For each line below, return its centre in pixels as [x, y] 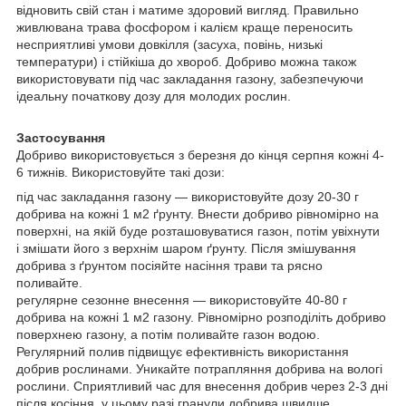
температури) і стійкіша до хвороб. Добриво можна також [186, 61]
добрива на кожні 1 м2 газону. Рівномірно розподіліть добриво [201, 317]
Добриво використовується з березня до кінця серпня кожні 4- [200, 155]
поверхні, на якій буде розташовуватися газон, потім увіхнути [198, 231]
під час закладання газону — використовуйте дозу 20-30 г [188, 196]
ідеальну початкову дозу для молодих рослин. [154, 96]
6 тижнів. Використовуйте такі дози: [121, 172]
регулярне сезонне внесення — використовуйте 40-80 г [182, 300]
